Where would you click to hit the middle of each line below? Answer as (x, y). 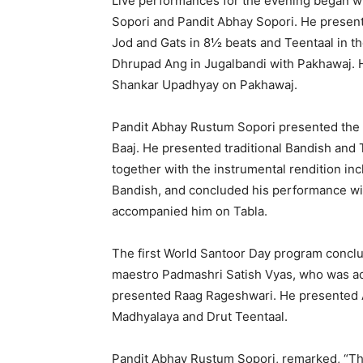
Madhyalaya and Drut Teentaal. (200, 316)
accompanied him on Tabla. (190, 211)
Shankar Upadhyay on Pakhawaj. (205, 84)
